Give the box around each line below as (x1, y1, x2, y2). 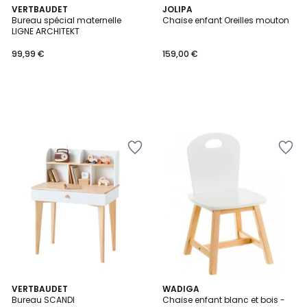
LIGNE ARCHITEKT (12, 25, 79, 37)
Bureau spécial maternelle (12, 14, 121, 26)
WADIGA (162, 283, 199, 295)
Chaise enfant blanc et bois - (162, 294, 285, 306)
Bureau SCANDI (12, 294, 75, 306)
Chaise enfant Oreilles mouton (162, 14, 289, 26)
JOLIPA (162, 3, 193, 15)
